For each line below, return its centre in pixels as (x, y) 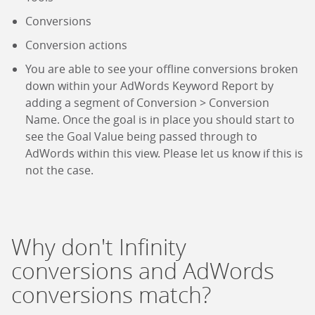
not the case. (59, 171)
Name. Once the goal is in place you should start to (160, 120)
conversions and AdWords (143, 271)
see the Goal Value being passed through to (141, 137)
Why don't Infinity (99, 247)
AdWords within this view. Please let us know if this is (164, 154)
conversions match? (111, 295)
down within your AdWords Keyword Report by (149, 86)
